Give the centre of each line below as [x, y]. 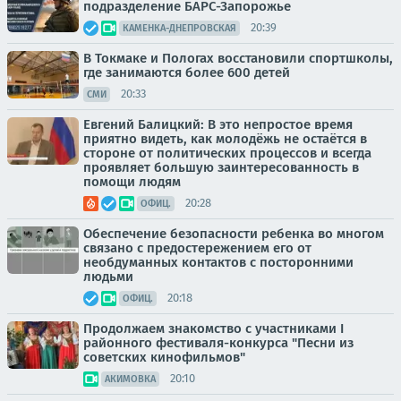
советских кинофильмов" [164, 357]
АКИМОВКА [130, 379]
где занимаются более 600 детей [187, 72]
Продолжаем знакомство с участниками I [213, 328]
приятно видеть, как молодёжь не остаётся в [225, 138]
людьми [108, 276]
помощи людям [132, 181]
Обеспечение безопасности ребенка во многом [234, 233]
